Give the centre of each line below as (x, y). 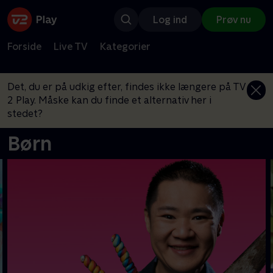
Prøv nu (234, 19)
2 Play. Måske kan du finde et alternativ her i (109, 100)
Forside (24, 46)
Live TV (71, 46)
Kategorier (125, 46)
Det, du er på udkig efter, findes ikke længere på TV (126, 87)
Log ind (170, 19)
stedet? (25, 114)
